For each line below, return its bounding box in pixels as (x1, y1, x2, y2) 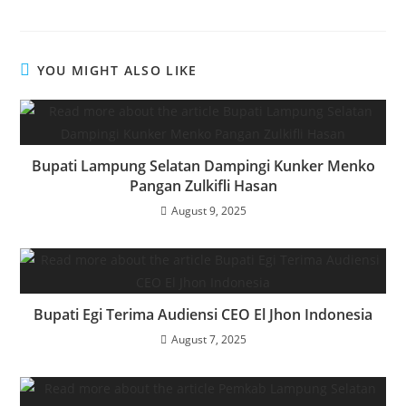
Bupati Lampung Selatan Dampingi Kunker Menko (31, 156, 375, 177)
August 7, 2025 (170, 332, 246, 348)
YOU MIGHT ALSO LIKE (36, 62, 198, 80)
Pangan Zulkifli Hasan (129, 176, 277, 197)
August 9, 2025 (170, 203, 246, 219)
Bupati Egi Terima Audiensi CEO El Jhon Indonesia (34, 304, 372, 325)
